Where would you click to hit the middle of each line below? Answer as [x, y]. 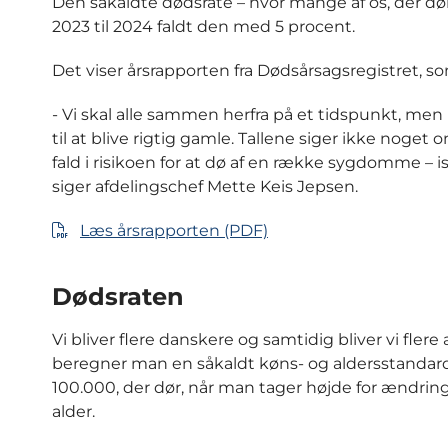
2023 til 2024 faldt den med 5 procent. [203, 26]
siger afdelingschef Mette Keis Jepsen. [205, 186]
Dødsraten [118, 297]
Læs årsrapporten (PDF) [174, 230]
